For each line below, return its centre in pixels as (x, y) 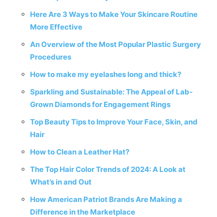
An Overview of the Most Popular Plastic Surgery (116, 44)
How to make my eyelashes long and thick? (106, 74)
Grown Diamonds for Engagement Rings (100, 104)
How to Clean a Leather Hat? (80, 152)
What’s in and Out (61, 182)
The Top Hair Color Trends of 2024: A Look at (108, 169)
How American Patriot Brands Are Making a (106, 199)
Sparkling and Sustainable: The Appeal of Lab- (111, 92)
